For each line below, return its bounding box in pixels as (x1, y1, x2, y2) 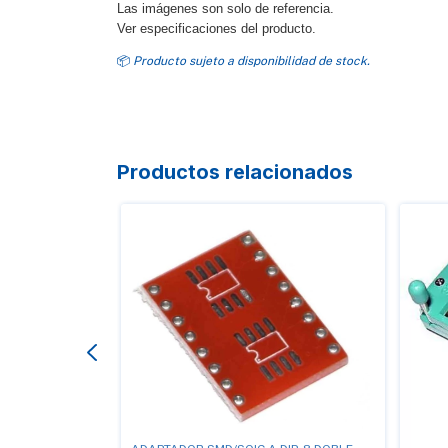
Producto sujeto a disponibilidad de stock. (133, 54, 370, 69)
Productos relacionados (117, 160, 353, 185)
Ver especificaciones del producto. (117, 21, 316, 37)
